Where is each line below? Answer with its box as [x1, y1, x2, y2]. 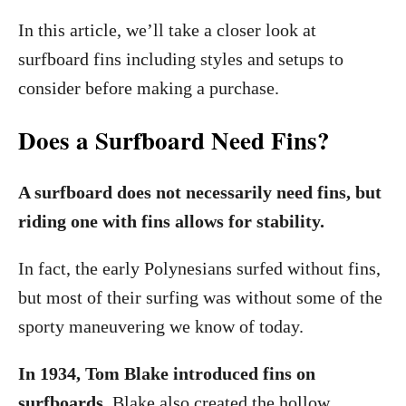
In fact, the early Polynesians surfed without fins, [18, 258, 381, 278]
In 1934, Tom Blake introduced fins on [18, 363, 315, 383]
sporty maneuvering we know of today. [18, 316, 304, 336]
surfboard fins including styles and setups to [18, 49, 343, 69]
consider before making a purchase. [18, 78, 279, 98]
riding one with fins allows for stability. [18, 211, 324, 231]
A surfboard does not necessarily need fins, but [18, 182, 382, 202]
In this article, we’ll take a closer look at [18, 20, 316, 40]
